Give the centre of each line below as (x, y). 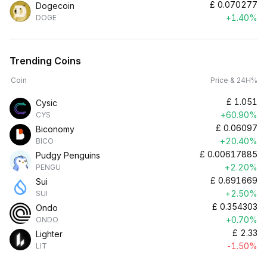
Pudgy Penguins (68, 155)
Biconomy (55, 129)
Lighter (49, 234)
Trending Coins (45, 61)
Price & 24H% (234, 80)
